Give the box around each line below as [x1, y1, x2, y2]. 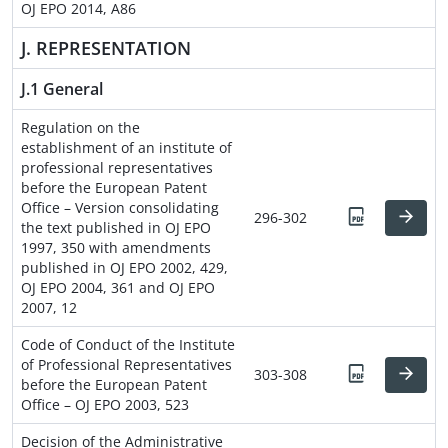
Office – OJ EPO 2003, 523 [21, 394, 189, 414]
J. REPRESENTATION [21, 35, 191, 60]
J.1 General [21, 77, 103, 100]
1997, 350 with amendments [21, 237, 211, 257]
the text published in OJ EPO [21, 217, 211, 237]
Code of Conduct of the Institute [21, 334, 235, 354]
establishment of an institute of [21, 137, 232, 157]
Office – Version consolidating [21, 197, 219, 217]
